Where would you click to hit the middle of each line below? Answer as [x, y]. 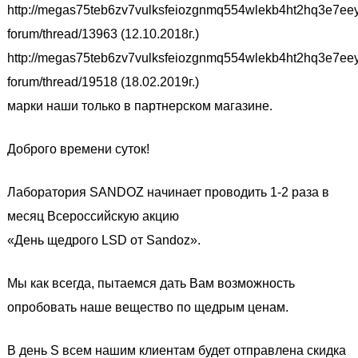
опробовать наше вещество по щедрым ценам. [148, 307]
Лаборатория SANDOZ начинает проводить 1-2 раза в [168, 192]
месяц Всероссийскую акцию [93, 216]
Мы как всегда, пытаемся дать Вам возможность [151, 283]
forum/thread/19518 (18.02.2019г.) [103, 82]
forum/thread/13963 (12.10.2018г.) [103, 34]
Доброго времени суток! [78, 149]
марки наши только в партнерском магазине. [140, 106]
